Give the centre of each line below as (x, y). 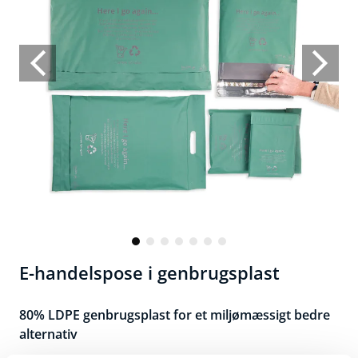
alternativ (48, 334)
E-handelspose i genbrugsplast (149, 272)
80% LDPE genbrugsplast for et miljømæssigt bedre (175, 315)
